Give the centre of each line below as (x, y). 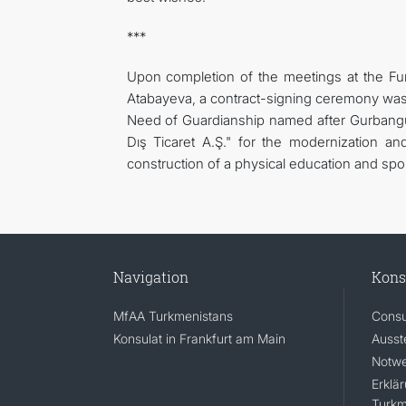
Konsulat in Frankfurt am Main (199, 339)
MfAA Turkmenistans (173, 316)
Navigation (150, 277)
